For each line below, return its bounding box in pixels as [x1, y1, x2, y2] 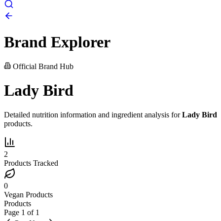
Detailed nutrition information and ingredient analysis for [4, 110, 182, 119]
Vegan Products [4, 190, 53, 199]
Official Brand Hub [11, 62, 74, 71]
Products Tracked [4, 158, 58, 167]
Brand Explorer [4, 33, 110, 51]
